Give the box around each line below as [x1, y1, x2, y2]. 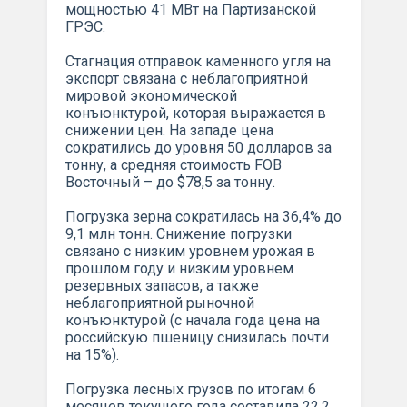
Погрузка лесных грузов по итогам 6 [65, 380, 316, 398]
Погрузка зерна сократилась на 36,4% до [65, 207, 342, 225]
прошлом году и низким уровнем [65, 259, 293, 277]
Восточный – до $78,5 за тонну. [65, 173, 275, 191]
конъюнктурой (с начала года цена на [65, 311, 320, 329]
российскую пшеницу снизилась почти [65, 328, 329, 346]
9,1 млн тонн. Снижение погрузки [65, 224, 292, 243]
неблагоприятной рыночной [65, 293, 254, 312]
